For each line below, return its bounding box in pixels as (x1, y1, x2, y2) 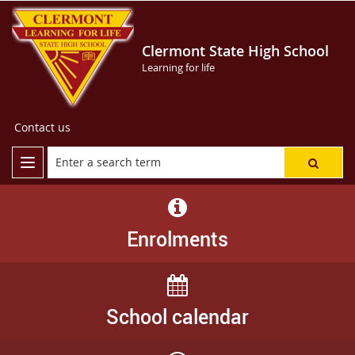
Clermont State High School (142, 41, 329, 60)
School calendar (106, 303, 249, 330)
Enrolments (127, 225, 228, 252)
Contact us (14, 120, 71, 135)
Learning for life (142, 60, 215, 74)
